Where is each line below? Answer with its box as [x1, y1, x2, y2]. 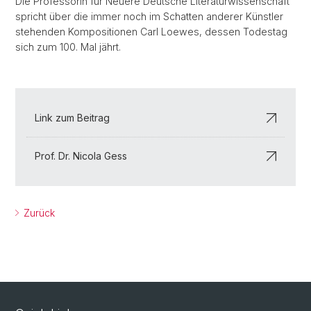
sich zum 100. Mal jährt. [15, 41, 121, 53]
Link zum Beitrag [35, 112, 110, 124]
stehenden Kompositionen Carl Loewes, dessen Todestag [15, 26, 287, 37]
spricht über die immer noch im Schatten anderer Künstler [15, 10, 283, 22]
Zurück [21, 207, 55, 219]
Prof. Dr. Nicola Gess [35, 150, 127, 162]
